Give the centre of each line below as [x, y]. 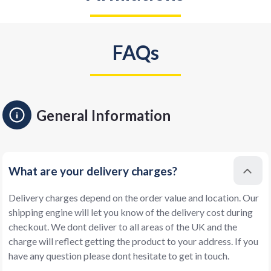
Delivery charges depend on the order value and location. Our [134, 198]
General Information [103, 115]
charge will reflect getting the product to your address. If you [133, 241]
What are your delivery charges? [93, 171]
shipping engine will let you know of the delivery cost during [131, 212]
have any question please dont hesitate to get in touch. [119, 256]
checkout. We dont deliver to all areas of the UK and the [123, 227]
